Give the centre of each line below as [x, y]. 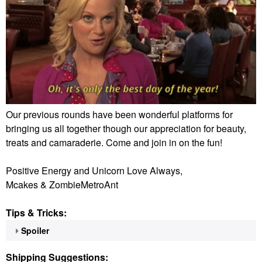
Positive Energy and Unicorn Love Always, [94, 170]
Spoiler [35, 230]
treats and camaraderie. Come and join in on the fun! [114, 142]
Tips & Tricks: [36, 212]
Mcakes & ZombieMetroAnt [62, 184]
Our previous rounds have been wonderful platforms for [119, 114]
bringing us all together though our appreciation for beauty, [126, 128]
